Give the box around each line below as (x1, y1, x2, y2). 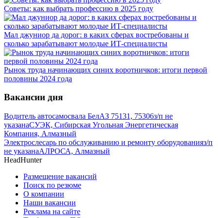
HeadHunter (4, 156, 42, 164)
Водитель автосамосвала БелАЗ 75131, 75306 (4, 112, 154, 121)
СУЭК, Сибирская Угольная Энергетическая (29, 121, 178, 129)
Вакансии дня (4, 92, 63, 103)
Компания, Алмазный (4, 129, 76, 138)
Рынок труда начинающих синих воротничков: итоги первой (4, 65, 207, 74)
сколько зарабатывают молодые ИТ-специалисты (4, 39, 167, 48)
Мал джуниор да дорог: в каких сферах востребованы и (4, 30, 189, 39)
